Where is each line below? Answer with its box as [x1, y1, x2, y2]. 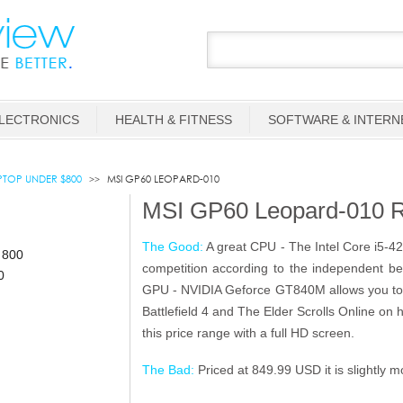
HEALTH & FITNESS [115, 112, 232, 127]
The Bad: [141, 363, 198, 378]
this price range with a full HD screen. [141, 325, 358, 340]
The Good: [141, 238, 203, 254]
